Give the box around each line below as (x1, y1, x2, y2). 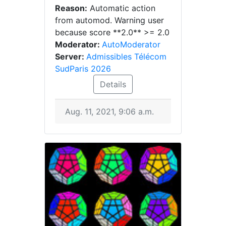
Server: (55, 51, 86, 62)
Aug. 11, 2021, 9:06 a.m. (65, 106, 154, 117)
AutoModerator (102, 39, 160, 49)
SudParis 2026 (55, 64, 111, 74)
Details (100, 79, 126, 89)
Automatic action (87, 3, 155, 13)
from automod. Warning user (55, 15, 164, 25)
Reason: (55, 3, 87, 13)
